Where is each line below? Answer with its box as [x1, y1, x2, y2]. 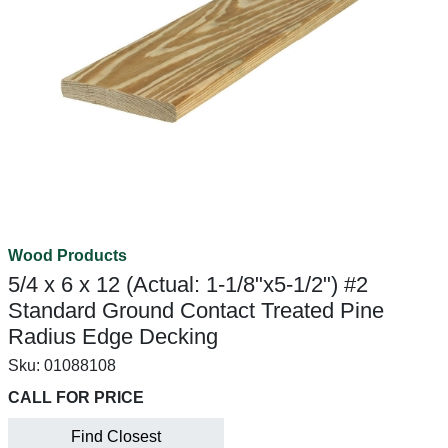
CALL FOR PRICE [8, 389, 144, 406]
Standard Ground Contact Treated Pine [8, 298, 384, 323]
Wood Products [8, 247, 127, 264]
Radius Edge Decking [8, 324, 218, 349]
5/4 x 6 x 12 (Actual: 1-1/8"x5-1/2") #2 [8, 272, 368, 297]
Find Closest [71, 428, 161, 445]
